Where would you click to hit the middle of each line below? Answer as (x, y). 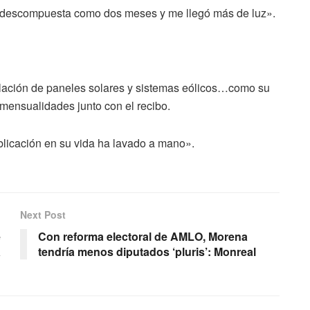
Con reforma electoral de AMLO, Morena (143, 237)
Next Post (43, 215)
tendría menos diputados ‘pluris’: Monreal (147, 252)
